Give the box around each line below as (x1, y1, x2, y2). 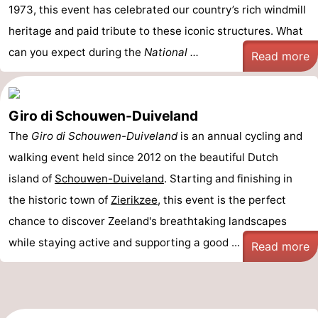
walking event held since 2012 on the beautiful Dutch (9, 150, 278, 164)
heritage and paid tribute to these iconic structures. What (9, 24, 303, 38)
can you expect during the (9, 45, 144, 59)
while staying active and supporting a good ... (9, 236, 240, 249)
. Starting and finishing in (164, 172, 292, 185)
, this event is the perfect (158, 193, 286, 207)
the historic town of (9, 193, 111, 207)
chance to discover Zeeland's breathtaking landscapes (9, 214, 287, 228)
